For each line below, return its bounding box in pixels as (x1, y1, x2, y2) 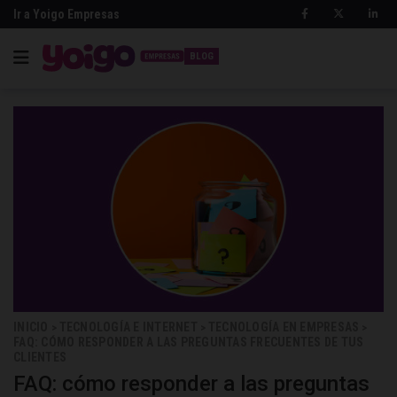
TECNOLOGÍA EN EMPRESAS (207, 320, 360, 335)
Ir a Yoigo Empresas (13, 7, 120, 21)
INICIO (13, 320, 49, 335)
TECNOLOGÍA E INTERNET (58, 320, 198, 335)
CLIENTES (13, 350, 66, 365)
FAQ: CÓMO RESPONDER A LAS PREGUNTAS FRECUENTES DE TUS (13, 335, 364, 350)
